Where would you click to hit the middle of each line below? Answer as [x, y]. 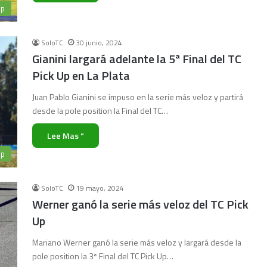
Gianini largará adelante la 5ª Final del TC [137, 59]
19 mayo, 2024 [100, 188]
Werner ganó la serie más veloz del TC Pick [140, 204]
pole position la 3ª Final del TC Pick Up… [103, 256]
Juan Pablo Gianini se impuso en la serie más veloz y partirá [138, 97]
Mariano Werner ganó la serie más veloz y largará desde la [137, 242]
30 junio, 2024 [99, 43]
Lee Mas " [66, 136]
